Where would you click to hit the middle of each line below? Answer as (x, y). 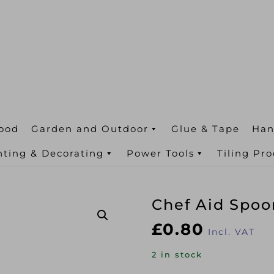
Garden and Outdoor (90, 129)
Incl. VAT (232, 232)
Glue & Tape (205, 129)
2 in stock (177, 255)
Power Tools (160, 153)
